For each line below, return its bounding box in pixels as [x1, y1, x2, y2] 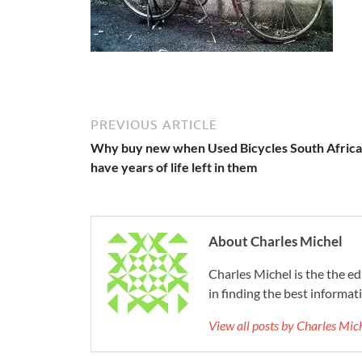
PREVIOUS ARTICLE [90, 117, 217, 132]
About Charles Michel [208, 233, 343, 250]
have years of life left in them [90, 159, 257, 175]
